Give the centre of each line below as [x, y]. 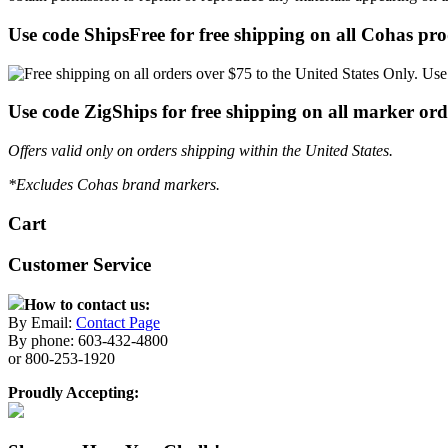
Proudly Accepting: [73, 393]
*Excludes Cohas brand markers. [114, 185]
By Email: [42, 323]
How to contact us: [87, 305]
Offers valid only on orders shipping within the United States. [200, 151]
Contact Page [118, 323]
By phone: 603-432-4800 [88, 341]
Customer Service [79, 264]
